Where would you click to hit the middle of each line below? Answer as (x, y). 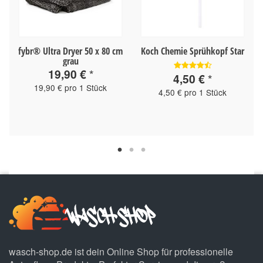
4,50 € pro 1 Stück (193, 92)
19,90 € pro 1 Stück (70, 87)
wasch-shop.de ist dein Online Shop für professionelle (121, 252)
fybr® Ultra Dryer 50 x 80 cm (70, 51)
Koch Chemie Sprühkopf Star (193, 51)
